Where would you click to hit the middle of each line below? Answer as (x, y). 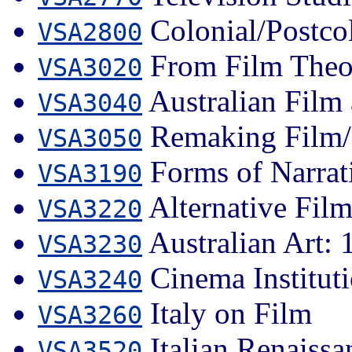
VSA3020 (90, 67)
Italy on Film (227, 313)
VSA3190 (90, 173)
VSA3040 (90, 103)
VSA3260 (90, 315)
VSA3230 (90, 244)
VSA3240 (90, 279)
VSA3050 (90, 138)
